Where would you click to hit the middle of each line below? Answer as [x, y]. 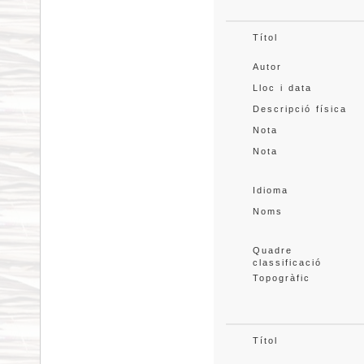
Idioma [270, 190]
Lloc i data [282, 88]
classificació [287, 262]
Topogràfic [281, 278]
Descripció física [299, 109]
